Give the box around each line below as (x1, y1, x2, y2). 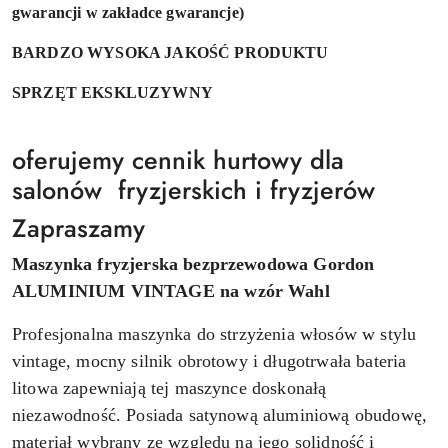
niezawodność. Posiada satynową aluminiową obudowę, (12, 404, 428, 425)
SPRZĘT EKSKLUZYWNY (12, 83, 213, 101)
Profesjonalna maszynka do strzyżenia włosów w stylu (12, 323, 417, 344)
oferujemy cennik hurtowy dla (12, 141, 344, 178)
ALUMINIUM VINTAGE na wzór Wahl (12, 280, 330, 301)
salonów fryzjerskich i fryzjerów (12, 171, 375, 208)
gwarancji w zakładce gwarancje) (12, 3, 244, 21)
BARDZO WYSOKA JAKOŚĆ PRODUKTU (12, 43, 329, 61)
